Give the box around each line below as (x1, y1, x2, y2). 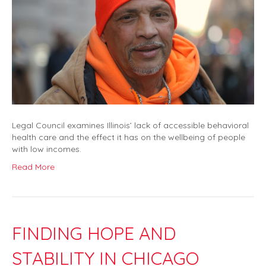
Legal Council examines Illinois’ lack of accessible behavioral (12, 120, 249, 131)
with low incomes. (12, 144, 81, 155)
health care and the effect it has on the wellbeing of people (12, 132, 245, 143)
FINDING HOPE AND (12, 222, 176, 245)
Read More (12, 161, 55, 173)
